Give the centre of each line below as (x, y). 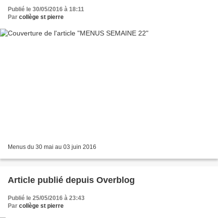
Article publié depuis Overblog (116, 180)
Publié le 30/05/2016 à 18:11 (46, 9)
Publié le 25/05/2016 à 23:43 (46, 198)
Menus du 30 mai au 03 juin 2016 (52, 147)
